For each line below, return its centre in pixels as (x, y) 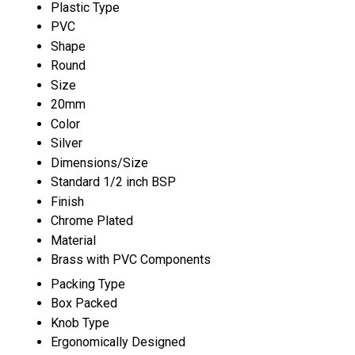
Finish (67, 201)
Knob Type (80, 323)
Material (73, 240)
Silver (67, 143)
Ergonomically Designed (118, 342)
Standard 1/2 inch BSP (113, 181)
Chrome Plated (92, 220)
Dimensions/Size (99, 162)
